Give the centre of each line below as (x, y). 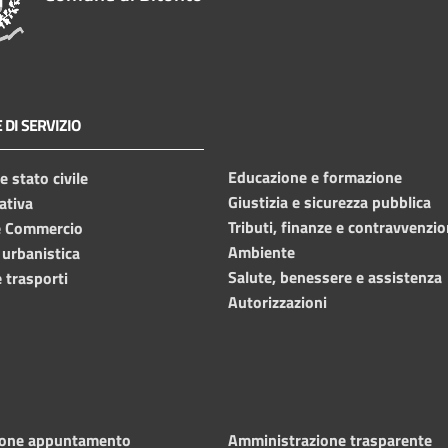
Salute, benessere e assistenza (335, 276)
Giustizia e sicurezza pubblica (329, 201)
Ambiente (261, 251)
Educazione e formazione (315, 176)
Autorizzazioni (277, 301)
